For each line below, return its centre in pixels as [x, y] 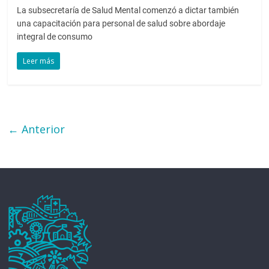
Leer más [39, 61]
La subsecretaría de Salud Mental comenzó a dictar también [128, 10]
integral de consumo [55, 36]
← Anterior [37, 129]
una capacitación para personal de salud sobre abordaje [121, 23]
